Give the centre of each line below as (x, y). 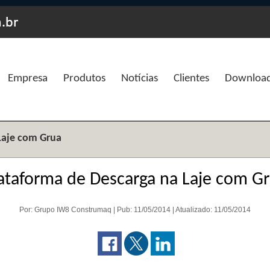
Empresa (27, 79)
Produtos (84, 79)
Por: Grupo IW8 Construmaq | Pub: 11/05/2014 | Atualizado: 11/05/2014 (135, 210)
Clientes (191, 79)
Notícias (139, 79)
